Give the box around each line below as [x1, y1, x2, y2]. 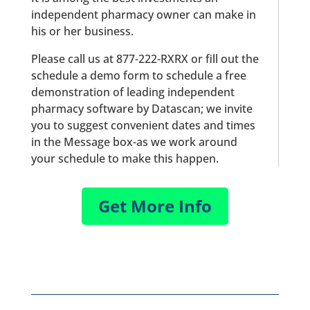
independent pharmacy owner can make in [30, 7, 256, 22]
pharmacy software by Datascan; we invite [30, 101, 253, 116]
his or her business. [30, 24, 134, 39]
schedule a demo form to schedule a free [30, 68, 246, 83]
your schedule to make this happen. [30, 151, 219, 166]
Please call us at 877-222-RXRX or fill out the [30, 51, 259, 66]
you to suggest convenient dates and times [30, 118, 255, 133]
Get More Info [98, 194, 212, 218]
